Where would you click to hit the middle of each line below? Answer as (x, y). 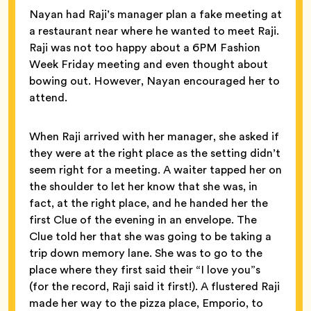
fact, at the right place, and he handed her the (149, 203)
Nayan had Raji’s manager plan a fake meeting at (155, 14)
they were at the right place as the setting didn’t (155, 153)
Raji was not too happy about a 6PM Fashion (145, 47)
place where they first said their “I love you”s (145, 269)
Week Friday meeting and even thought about (149, 64)
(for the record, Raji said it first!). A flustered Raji (154, 286)
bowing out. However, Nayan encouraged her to (154, 81)
